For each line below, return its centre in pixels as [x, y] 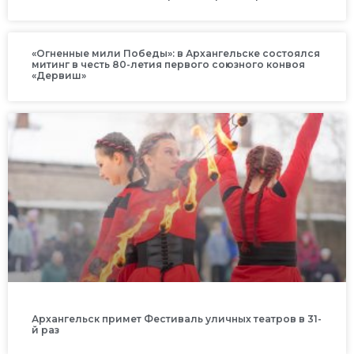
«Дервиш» [59, 76]
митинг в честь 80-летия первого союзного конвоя [168, 65]
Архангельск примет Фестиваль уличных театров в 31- [177, 319]
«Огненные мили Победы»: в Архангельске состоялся [176, 54]
